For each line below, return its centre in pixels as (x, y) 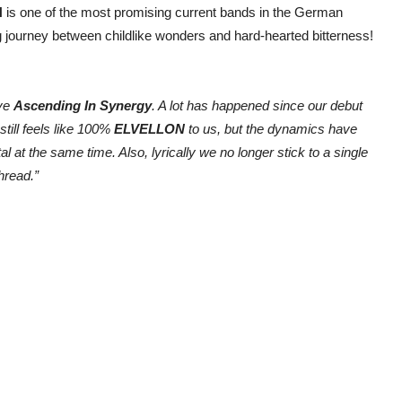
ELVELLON (151, 129)
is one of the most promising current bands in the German (173, 13)
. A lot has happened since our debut (257, 106)
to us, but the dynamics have (273, 129)
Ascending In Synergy (83, 106)
